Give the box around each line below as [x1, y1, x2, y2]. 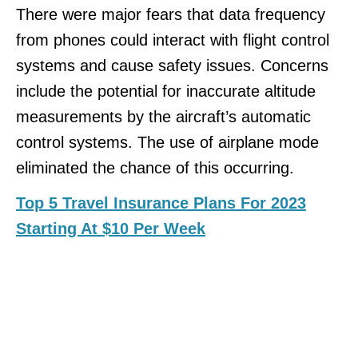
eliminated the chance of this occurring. [16, 158, 294, 177]
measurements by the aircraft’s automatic [16, 107, 311, 125]
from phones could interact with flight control [16, 30, 329, 49]
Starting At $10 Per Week [16, 219, 205, 237]
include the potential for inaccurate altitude [16, 82, 316, 100]
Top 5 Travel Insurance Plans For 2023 [16, 193, 306, 212]
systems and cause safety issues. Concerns [16, 56, 328, 74]
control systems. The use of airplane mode [16, 133, 319, 151]
